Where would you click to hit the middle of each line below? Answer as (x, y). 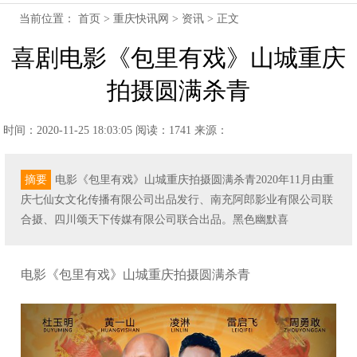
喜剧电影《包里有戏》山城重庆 (178, 58)
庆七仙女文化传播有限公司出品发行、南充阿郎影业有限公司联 (177, 200)
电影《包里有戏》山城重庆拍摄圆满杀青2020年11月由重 (195, 180)
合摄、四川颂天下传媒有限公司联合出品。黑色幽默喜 (155, 220)
